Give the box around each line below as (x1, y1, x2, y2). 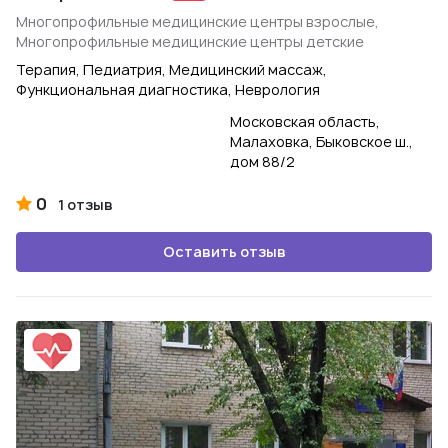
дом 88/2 (230, 152, 295, 171)
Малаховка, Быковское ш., (230, 132, 413, 151)
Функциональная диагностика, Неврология (16, 80, 320, 99)
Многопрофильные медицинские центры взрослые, (16, 12, 379, 31)
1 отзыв (58, 195, 113, 214)
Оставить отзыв (162, 242, 286, 261)
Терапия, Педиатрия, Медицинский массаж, (16, 60, 327, 79)
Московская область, (230, 112, 380, 131)
